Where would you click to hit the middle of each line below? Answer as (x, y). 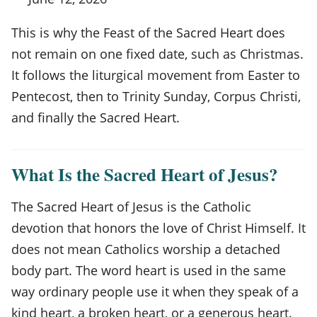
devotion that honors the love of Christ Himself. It (158, 227)
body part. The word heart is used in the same (149, 270)
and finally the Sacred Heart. (96, 117)
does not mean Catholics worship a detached (146, 249)
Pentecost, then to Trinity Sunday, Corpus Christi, (156, 96)
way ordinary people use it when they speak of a (155, 291)
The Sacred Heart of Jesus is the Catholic (131, 206)
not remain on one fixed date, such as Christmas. (157, 53)
